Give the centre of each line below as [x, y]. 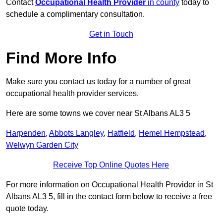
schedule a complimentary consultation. [75, 14]
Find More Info [61, 58]
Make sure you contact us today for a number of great [98, 82]
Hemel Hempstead [172, 133]
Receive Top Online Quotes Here [111, 165]
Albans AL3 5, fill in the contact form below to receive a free [109, 197]
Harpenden [26, 133]
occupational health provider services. [72, 94]
